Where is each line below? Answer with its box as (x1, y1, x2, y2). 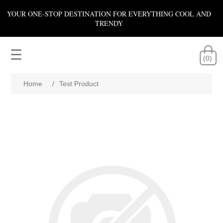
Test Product (59, 80, 99, 88)
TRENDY (95, 18, 123, 28)
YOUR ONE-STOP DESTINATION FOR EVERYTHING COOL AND (7, 9, 211, 18)
